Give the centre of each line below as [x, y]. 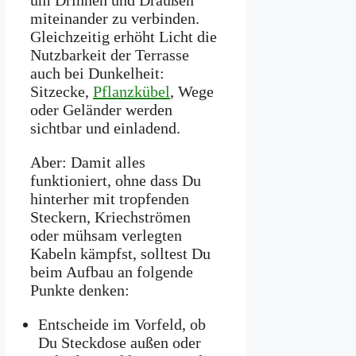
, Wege [192, 92]
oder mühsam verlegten [106, 236]
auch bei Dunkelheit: [97, 74]
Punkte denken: [80, 290]
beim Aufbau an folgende [112, 272]
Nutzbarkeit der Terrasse [110, 55]
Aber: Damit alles [88, 163]
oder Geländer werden [101, 110]
